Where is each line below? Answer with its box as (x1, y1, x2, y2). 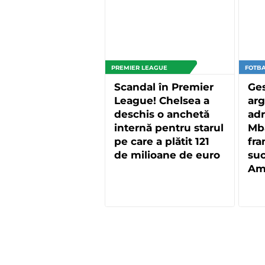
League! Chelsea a (114, 94, 209, 106)
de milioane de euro (114, 148, 220, 161)
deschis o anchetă (114, 108, 209, 120)
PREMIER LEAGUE (111, 63, 167, 72)
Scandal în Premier (114, 80, 214, 93)
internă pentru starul (114, 121, 224, 134)
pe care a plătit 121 (114, 135, 209, 147)
